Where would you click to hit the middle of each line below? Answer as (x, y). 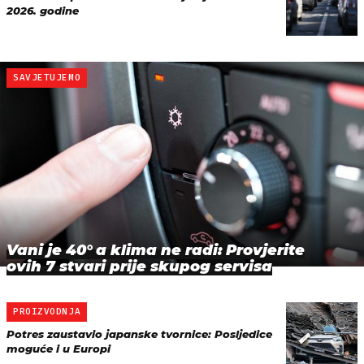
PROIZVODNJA (47, 311)
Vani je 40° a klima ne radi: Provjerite (156, 250)
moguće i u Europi (58, 348)
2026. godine (43, 10)
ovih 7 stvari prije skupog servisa (139, 266)
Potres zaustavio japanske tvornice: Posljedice (139, 334)
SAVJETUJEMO (47, 77)
